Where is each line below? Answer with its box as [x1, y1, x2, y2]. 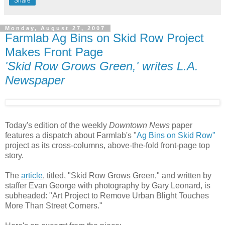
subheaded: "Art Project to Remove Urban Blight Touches [5, 191, 209, 200]
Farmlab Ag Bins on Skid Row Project [5, 31, 204, 45]
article [21, 171, 43, 180]
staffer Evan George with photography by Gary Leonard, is [5, 181, 210, 190]
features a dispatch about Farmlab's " [5, 131, 137, 140]
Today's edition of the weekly [5, 121, 109, 130]
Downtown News [109, 121, 170, 130]
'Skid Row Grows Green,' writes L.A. [5, 59, 198, 73]
